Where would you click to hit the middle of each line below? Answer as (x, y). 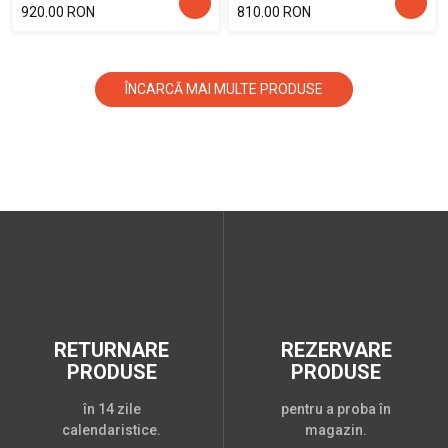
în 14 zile (111, 409)
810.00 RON (274, 11)
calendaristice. (111, 430)
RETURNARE (111, 350)
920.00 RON (58, 11)
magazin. (336, 430)
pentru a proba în (336, 409)
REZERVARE (336, 350)
